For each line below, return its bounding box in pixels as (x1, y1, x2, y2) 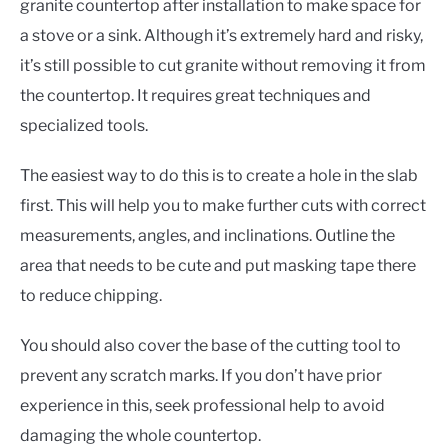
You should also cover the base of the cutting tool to (20, 335, 401, 355)
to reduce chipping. (20, 285, 162, 305)
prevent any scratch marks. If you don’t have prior (20, 365, 382, 385)
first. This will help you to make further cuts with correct (20, 195, 426, 215)
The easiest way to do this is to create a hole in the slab (20, 165, 418, 185)
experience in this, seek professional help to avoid (20, 395, 385, 415)
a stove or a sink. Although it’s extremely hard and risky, (20, 25, 423, 45)
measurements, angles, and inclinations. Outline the (20, 225, 395, 245)
